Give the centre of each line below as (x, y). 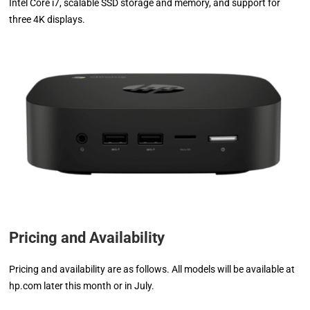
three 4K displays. (47, 19)
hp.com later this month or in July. (82, 285)
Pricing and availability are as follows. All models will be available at (152, 269)
